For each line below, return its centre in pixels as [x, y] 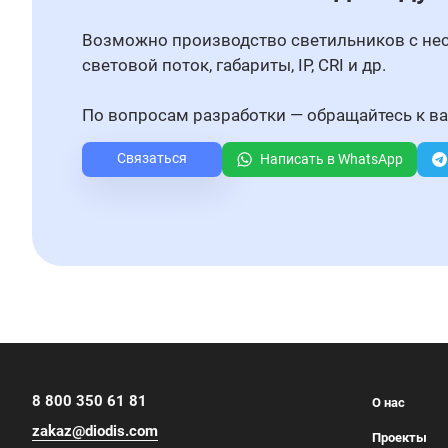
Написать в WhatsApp [331, 158]
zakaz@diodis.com [95, 430]
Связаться [152, 157]
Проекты [399, 438]
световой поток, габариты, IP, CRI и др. [234, 64]
